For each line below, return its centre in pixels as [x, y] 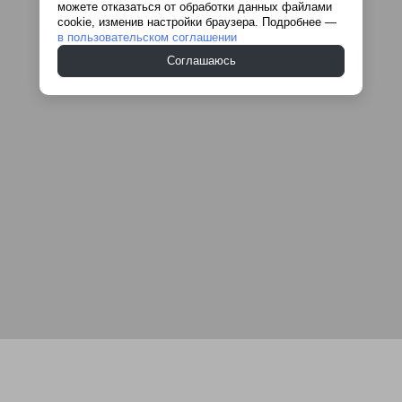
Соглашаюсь [201, 61]
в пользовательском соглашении [147, 37]
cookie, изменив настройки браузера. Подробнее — [197, 22]
